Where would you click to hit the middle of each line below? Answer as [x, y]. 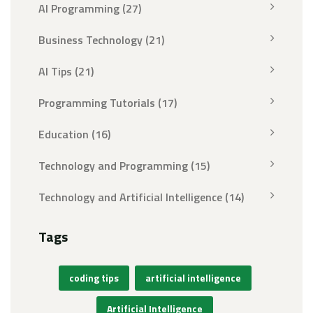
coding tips [94, 278]
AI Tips [57, 72]
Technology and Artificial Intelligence [132, 197]
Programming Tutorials [98, 103]
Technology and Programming [115, 166]
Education [65, 134]
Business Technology [92, 40]
